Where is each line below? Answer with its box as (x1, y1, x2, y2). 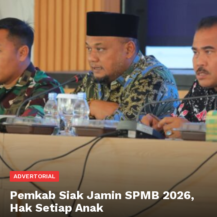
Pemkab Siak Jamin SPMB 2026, (10, 188, 194, 202)
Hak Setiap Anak (10, 201, 103, 215)
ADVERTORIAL (14, 173, 55, 180)
